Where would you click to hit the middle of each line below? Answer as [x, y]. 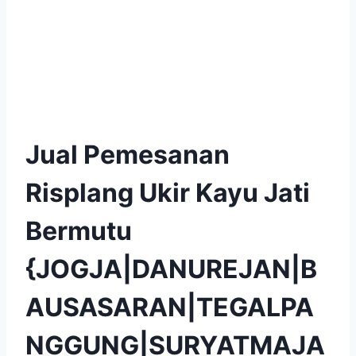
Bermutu [79, 230]
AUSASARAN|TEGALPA [170, 307]
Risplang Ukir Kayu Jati [168, 192]
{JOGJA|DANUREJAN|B [171, 269]
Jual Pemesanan [128, 154]
